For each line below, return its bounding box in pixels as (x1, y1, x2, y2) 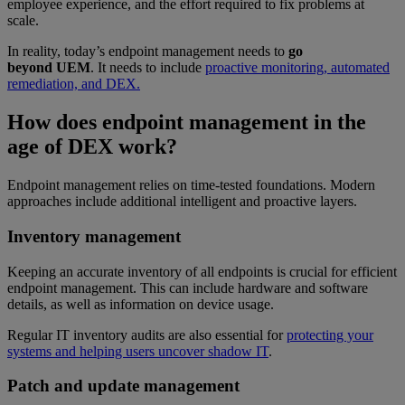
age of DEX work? (7, 135, 177, 159)
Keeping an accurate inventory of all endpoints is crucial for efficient (7, 263, 397, 279)
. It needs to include (90, 60, 205, 76)
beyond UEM (7, 60, 90, 76)
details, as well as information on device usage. (7, 296, 278, 312)
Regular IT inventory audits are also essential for (7, 326, 287, 343)
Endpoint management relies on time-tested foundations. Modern (7, 177, 375, 193)
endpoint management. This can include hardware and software (7, 279, 368, 296)
